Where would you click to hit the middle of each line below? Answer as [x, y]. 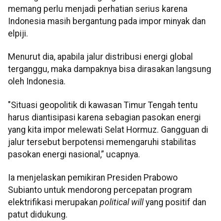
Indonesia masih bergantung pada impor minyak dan [107, 21]
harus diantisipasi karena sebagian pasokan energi [104, 117]
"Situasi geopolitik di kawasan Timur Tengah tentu [103, 105]
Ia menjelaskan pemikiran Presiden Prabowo [93, 178]
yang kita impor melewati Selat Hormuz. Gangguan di [108, 129]
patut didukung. [38, 215]
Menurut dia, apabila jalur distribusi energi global [100, 57]
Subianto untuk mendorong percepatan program [100, 190]
